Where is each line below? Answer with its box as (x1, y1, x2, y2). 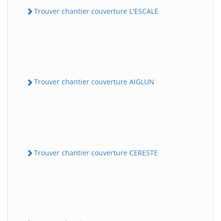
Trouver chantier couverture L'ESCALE (34, 6, 158, 16)
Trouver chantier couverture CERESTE (34, 147, 158, 157)
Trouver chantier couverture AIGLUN (34, 77, 154, 87)
